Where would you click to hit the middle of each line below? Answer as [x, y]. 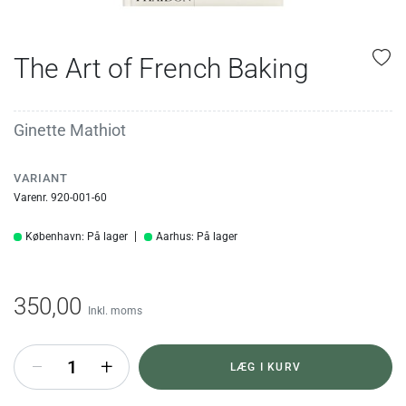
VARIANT [41, 178]
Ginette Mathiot [70, 130]
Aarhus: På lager [197, 237]
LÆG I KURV [266, 367]
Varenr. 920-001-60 [60, 197]
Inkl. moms [115, 310]
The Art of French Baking [161, 68]
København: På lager [77, 237]
